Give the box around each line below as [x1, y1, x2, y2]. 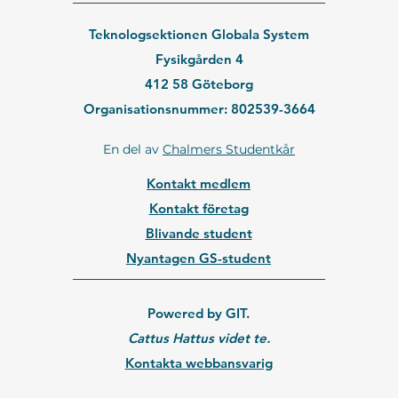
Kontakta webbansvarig [124, 354, 273, 371]
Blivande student [145, 224, 252, 242]
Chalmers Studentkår [163, 140, 295, 157]
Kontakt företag [148, 199, 249, 217]
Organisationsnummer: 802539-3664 [83, 99, 315, 117]
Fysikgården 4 [155, 50, 243, 68]
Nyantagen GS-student [126, 249, 271, 267]
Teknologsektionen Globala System [89, 25, 309, 43]
